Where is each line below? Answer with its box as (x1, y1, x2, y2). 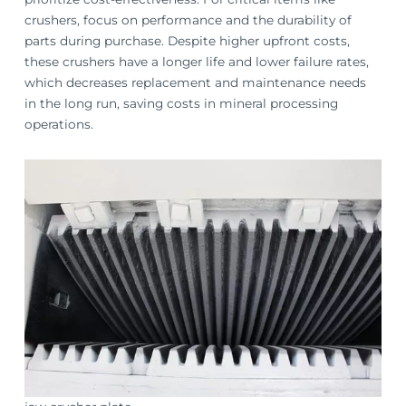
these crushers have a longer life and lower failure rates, (24, 54, 370, 70)
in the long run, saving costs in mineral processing (24, 96, 339, 111)
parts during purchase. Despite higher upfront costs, (24, 34, 351, 49)
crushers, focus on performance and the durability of (24, 13, 353, 28)
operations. (24, 117, 94, 132)
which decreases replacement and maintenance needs (24, 75, 367, 91)
